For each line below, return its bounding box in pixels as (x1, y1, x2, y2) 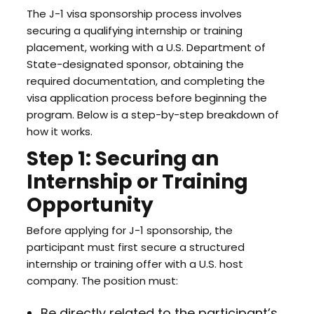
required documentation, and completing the (26, 74, 265, 88)
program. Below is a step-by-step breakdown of (26, 107, 279, 122)
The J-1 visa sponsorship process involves (26, 6, 242, 21)
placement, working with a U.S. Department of (26, 40, 266, 55)
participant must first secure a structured (26, 240, 245, 254)
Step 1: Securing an (26, 145, 219, 172)
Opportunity (26, 191, 153, 219)
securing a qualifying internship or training (26, 23, 243, 38)
